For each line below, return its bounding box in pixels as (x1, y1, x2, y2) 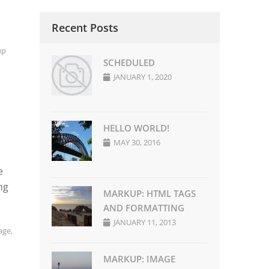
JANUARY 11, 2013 (113, 217, 177, 228)
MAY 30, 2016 (113, 137, 161, 148)
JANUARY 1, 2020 (113, 71, 172, 83)
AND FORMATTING (103, 202, 185, 214)
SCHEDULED (103, 56, 156, 69)
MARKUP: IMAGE (103, 253, 176, 265)
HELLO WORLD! (103, 122, 170, 134)
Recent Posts (52, 20, 119, 35)
